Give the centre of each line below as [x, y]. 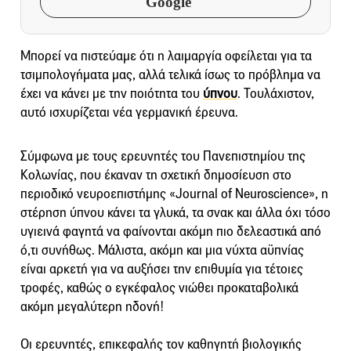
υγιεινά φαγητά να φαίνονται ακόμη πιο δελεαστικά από [171, 231]
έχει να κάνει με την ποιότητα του [112, 93]
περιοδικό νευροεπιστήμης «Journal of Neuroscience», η [174, 194]
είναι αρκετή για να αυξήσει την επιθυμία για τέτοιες [162, 269]
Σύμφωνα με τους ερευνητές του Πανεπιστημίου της [163, 156]
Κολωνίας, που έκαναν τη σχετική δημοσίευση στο [156, 175]
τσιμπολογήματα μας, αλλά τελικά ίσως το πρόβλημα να [170, 74]
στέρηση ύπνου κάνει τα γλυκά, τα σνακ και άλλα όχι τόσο [175, 212]
